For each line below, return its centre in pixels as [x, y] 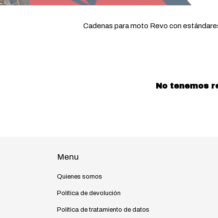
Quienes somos [80, 177]
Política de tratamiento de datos [103, 210]
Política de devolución [89, 193]
